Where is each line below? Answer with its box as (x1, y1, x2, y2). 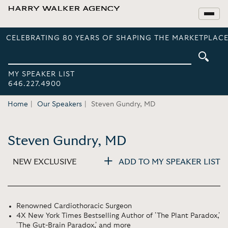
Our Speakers (37, 101, 82, 108)
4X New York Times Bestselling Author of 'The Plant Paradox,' (16, 212, 220, 219)
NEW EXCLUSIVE (13, 157, 76, 166)
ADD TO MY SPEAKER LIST (119, 157, 220, 166)
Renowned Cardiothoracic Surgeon (16, 203, 132, 210)
